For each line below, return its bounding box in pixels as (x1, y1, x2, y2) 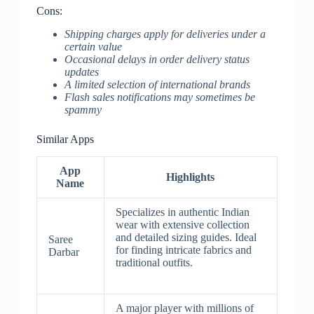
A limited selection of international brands (64, 78, 250, 91)
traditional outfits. (115, 256, 193, 268)
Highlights (166, 170, 215, 183)
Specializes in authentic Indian (115, 205, 250, 218)
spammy (64, 104, 102, 116)
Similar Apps (36, 133, 94, 146)
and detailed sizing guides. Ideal (115, 231, 257, 243)
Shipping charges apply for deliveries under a (64, 28, 266, 41)
